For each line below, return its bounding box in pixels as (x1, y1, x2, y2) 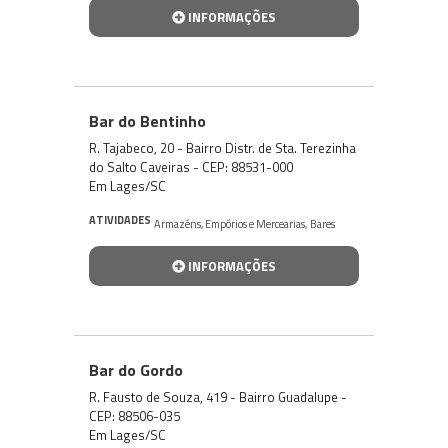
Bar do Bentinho (89, 108, 206, 133)
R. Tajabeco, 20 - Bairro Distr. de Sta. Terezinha (89, 137, 356, 158)
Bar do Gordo (89, 357, 183, 382)
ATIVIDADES (89, 211, 151, 228)
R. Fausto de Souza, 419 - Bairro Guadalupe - (89, 386, 347, 407)
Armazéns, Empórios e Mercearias (154, 215, 305, 232)
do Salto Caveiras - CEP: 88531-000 (89, 156, 293, 177)
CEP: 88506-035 (89, 405, 180, 426)
